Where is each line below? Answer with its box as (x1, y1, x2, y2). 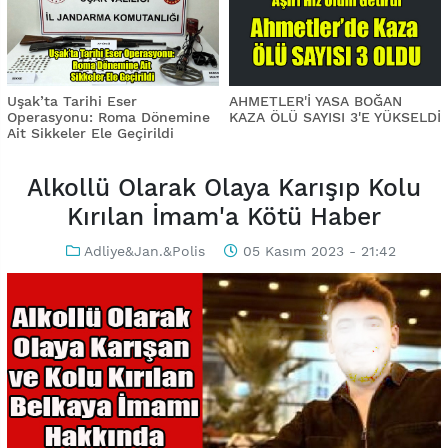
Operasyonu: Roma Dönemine (7, 109, 210, 126)
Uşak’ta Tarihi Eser (7, 93, 137, 110)
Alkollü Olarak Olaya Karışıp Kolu (27, 172, 421, 202)
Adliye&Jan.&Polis (84, 243, 205, 260)
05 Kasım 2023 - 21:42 (238, 243, 396, 260)
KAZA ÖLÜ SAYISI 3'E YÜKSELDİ (229, 109, 441, 126)
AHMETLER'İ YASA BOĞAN (229, 93, 402, 110)
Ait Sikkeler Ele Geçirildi (7, 125, 174, 142)
